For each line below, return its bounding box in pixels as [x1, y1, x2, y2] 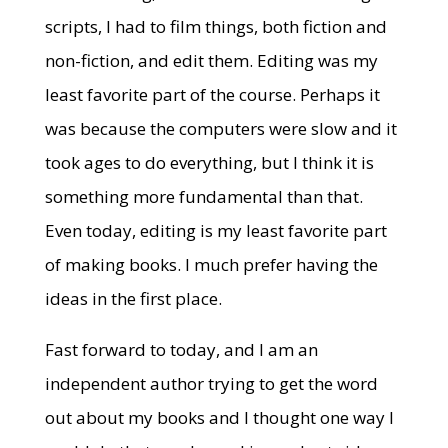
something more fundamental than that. [44, 185, 363, 208]
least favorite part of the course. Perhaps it [44, 83, 380, 106]
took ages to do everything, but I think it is [44, 151, 374, 174]
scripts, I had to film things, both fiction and [44, 15, 387, 38]
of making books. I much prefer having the [44, 253, 378, 276]
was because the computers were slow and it [44, 117, 397, 140]
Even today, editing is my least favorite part [44, 219, 387, 242]
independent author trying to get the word [44, 372, 378, 395]
